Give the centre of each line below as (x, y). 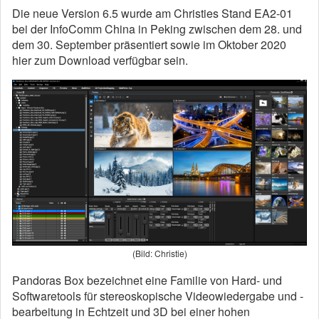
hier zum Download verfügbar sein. (100, 61)
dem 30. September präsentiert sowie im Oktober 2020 (149, 45)
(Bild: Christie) (159, 253)
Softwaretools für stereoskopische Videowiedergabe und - (158, 296)
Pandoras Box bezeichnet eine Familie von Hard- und (147, 281)
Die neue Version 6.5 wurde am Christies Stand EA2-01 (152, 14)
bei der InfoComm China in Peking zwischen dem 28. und (157, 29)
